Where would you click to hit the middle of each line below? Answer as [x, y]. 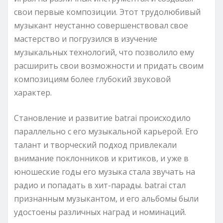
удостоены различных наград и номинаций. [100, 212]
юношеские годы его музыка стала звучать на [105, 171]
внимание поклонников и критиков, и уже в [101, 158]
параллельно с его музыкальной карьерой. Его [106, 131]
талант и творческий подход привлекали [95, 145]
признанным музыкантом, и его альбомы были [106, 198]
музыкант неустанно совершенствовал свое [101, 25]
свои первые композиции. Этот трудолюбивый [107, 12]
